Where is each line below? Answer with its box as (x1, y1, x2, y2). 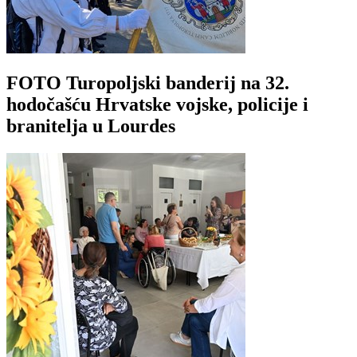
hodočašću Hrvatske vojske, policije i (6, 93, 308, 115)
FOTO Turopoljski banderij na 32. (6, 72, 289, 93)
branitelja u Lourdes (6, 115, 175, 136)
